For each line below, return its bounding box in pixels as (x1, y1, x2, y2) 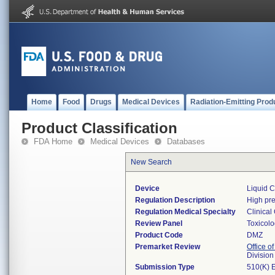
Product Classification (21, 120, 177, 136)
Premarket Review (135, 242, 200, 251)
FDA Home (34, 137, 72, 146)
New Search (131, 158, 172, 166)
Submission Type (135, 263, 195, 271)
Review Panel (135, 219, 182, 228)
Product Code (135, 231, 183, 239)
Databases (167, 137, 205, 146)
